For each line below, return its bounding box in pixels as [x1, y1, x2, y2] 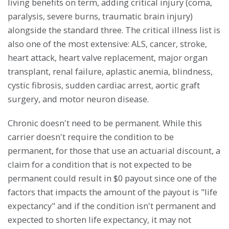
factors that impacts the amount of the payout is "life [8, 186, 217, 198]
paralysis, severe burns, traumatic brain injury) [8, 10, 193, 22]
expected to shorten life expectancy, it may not [8, 213, 191, 225]
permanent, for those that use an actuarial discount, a [8, 144, 220, 156]
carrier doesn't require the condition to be [8, 130, 174, 143]
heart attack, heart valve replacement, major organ [8, 51, 208, 63]
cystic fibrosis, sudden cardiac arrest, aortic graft [8, 79, 200, 91]
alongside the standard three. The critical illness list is [8, 24, 220, 36]
